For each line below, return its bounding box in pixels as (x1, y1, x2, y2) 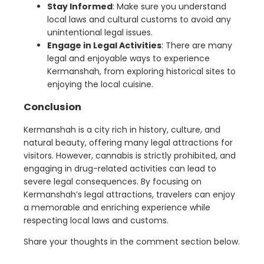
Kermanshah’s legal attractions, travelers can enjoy (24, 189, 235, 201)
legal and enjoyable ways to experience (47, 52, 210, 65)
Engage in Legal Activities (47, 39, 161, 52)
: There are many (161, 39, 232, 52)
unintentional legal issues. (47, 27, 153, 39)
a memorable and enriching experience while (24, 202, 210, 214)
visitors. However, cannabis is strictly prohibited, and (24, 150, 236, 162)
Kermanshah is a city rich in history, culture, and (24, 124, 220, 136)
